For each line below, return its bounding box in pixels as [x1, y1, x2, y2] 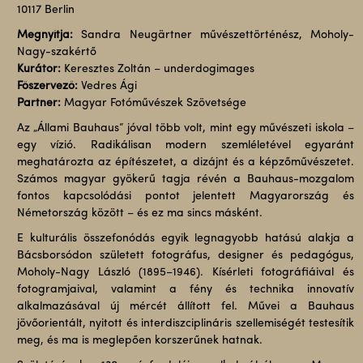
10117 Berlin [16, 4, 75, 16]
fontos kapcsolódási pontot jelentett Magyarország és [16, 190, 355, 203]
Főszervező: [16, 80, 78, 92]
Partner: [16, 97, 61, 109]
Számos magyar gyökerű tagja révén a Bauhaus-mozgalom [16, 173, 355, 186]
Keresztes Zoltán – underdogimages [60, 63, 254, 75]
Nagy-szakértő [16, 46, 96, 58]
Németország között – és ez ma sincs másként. [16, 207, 263, 220]
